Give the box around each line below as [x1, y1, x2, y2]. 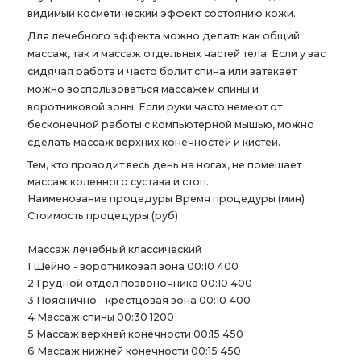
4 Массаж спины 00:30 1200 [27, 311, 174, 324]
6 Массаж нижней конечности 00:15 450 [27, 345, 241, 358]
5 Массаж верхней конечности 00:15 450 [27, 328, 243, 341]
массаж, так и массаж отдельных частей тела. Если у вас [27, 48, 326, 60]
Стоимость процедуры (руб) [27, 210, 178, 222]
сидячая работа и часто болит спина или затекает [27, 65, 297, 78]
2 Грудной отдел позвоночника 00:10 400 [27, 277, 252, 290]
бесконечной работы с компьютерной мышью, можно [27, 118, 314, 131]
